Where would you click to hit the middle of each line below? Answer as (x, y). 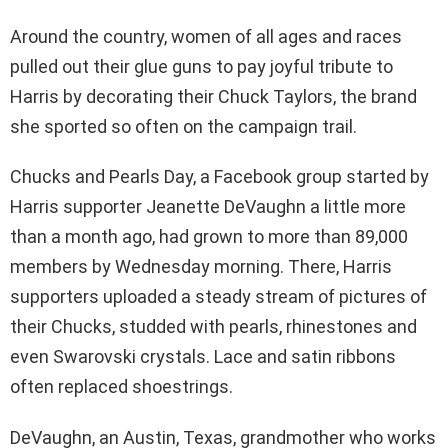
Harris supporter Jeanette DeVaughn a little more (208, 207)
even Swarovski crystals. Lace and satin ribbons (203, 357)
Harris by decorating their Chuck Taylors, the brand (213, 97)
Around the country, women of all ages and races (206, 37)
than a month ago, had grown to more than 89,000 (209, 237)
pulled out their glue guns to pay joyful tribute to (201, 67)
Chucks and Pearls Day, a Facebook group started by (219, 177)
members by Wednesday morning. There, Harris (201, 267)
